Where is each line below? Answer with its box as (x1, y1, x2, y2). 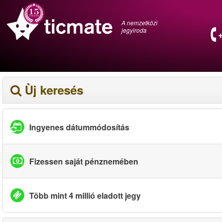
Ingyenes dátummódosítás (29, 121, 129, 133)
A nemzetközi (121, 18, 158, 27)
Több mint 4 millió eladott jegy (29, 189, 141, 201)
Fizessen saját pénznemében (29, 155, 138, 167)
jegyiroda (121, 25, 147, 34)
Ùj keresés (25, 81, 83, 98)
